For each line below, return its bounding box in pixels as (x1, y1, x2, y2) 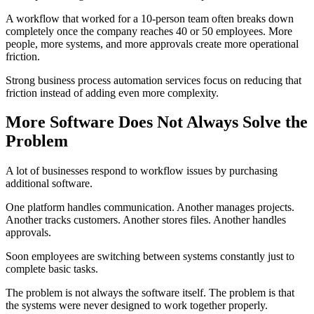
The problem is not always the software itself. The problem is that (6, 287, 294, 299)
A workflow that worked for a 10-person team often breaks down (6, 12, 294, 25)
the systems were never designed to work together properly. (6, 299, 268, 312)
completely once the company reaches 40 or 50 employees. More (6, 25, 292, 37)
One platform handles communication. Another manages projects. (6, 201, 294, 214)
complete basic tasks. (6, 263, 98, 275)
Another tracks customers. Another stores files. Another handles (6, 214, 286, 226)
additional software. (6, 177, 93, 190)
